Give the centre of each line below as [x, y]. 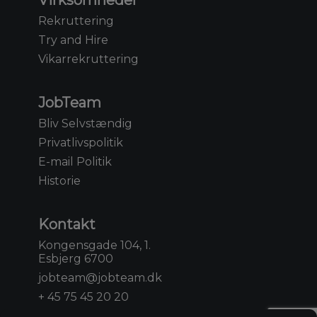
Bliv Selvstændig [85, 123]
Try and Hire [73, 40]
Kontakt [67, 224]
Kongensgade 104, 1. [94, 245]
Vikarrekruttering [88, 59]
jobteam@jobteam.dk [100, 277]
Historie [59, 180]
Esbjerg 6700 [76, 258]
